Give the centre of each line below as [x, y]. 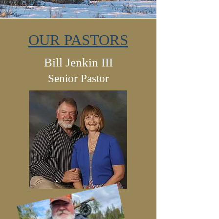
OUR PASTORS [78, 40]
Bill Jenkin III [78, 62]
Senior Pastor [78, 78]
